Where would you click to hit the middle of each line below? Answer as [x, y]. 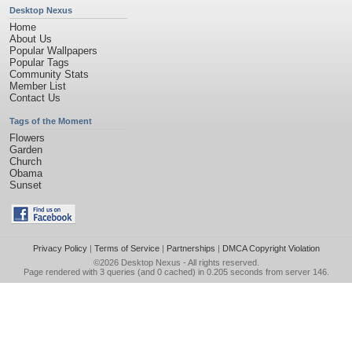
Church [26, 161]
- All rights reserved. [220, 262]
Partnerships [191, 248]
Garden [26, 150]
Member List [38, 86]
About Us [31, 39]
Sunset [26, 185]
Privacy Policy [60, 248]
